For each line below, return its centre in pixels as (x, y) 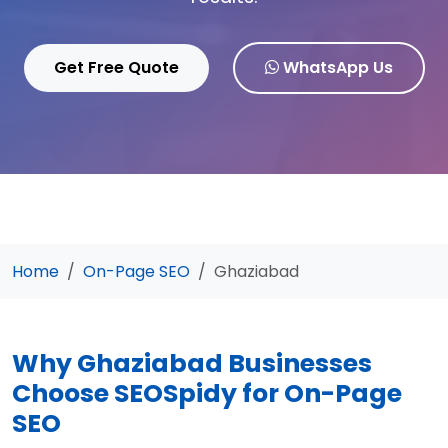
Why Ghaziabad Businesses (192, 363)
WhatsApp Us (337, 67)
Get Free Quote (116, 67)
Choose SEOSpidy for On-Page (207, 393)
